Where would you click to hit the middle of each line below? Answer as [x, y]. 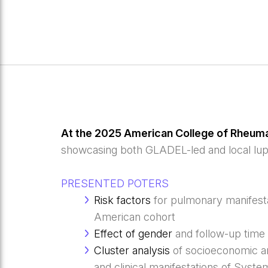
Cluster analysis [134, 251]
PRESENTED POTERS [115, 184]
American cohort [135, 217]
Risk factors [123, 200]
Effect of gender [133, 234]
